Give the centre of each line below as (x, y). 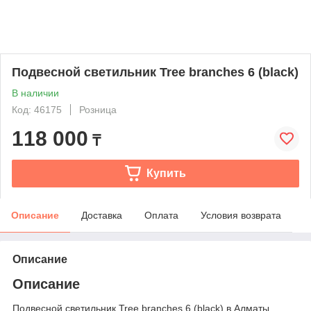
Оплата (161, 215)
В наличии (35, 93)
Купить (166, 173)
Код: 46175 (37, 109)
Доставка (102, 215)
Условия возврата (241, 215)
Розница (98, 109)
